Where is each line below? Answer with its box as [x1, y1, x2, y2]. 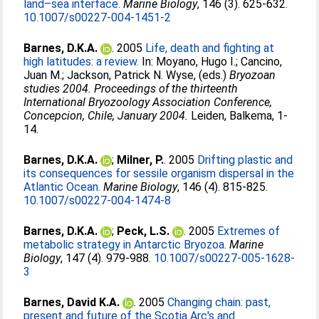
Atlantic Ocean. [23, 180, 101, 194]
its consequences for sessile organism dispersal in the [23, 167, 295, 180]
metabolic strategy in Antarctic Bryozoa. [23, 238, 227, 251]
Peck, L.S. [117, 224, 170, 238]
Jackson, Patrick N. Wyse [67, 68, 194, 82]
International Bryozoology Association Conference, [23, 95, 273, 109]
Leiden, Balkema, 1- [188, 109, 288, 122]
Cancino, [241, 55, 283, 68]
